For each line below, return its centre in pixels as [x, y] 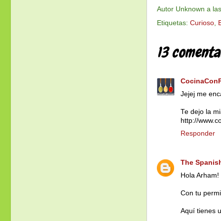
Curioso [202, 23]
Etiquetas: [173, 23]
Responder [198, 133]
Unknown [190, 9]
